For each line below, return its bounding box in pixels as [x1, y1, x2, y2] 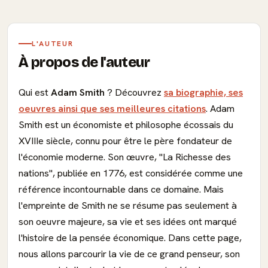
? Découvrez [105, 86, 164, 99]
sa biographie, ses [164, 86, 243, 99]
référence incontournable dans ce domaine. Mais [19, 183, 224, 196]
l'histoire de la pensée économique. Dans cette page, [19, 232, 242, 244]
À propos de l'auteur [19, 54, 150, 71]
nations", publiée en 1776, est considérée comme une [19, 167, 243, 179]
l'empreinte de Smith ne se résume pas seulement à [19, 199, 237, 212]
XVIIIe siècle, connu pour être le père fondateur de [19, 135, 232, 147]
